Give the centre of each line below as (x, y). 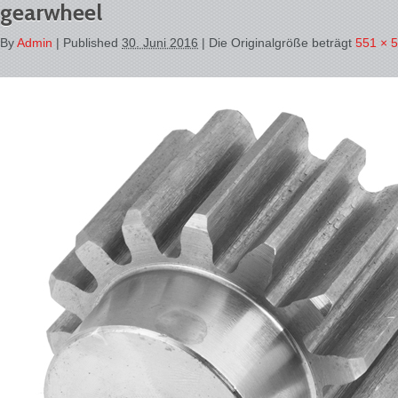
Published (91, 43)
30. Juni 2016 (160, 43)
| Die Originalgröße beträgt (277, 43)
